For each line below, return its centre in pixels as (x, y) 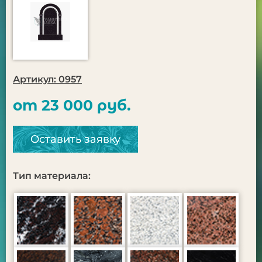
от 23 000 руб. (72, 105)
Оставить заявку (75, 139)
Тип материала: (52, 176)
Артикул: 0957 (47, 79)
